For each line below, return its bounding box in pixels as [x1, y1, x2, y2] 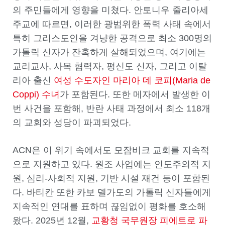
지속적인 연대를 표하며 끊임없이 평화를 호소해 [13, 201, 206, 211]
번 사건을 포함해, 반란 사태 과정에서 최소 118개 [13, 103, 210, 114]
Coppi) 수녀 [13, 89, 60, 99]
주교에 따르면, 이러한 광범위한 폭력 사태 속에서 [13, 19, 211, 29]
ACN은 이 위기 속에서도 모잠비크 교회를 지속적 [13, 145, 209, 155]
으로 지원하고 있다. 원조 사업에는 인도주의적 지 [13, 159, 211, 169]
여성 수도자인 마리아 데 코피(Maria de [54, 75, 210, 85]
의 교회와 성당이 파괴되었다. [13, 117, 131, 128]
